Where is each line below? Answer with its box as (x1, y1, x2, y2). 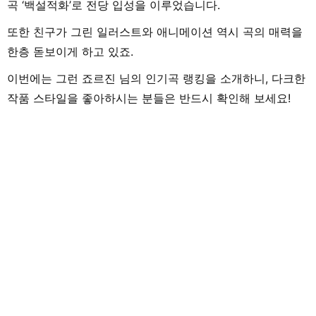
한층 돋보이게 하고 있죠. (7, 44, 133, 59)
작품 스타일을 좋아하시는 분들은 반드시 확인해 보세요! (7, 90, 291, 105)
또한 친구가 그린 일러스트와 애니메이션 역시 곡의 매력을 (7, 24, 303, 39)
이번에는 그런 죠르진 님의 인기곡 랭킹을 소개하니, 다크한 (7, 71, 305, 85)
